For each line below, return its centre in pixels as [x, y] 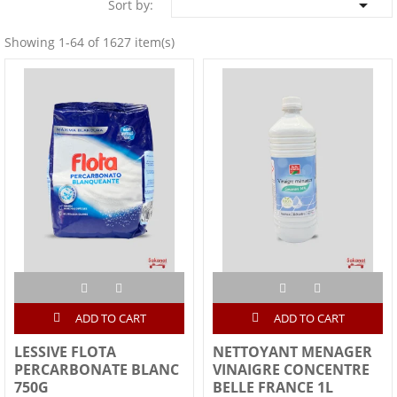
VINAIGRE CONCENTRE [291, 370]
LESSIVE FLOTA [65, 352]
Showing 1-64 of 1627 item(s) [90, 42]
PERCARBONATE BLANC [97, 370]
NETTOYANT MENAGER [292, 352]
